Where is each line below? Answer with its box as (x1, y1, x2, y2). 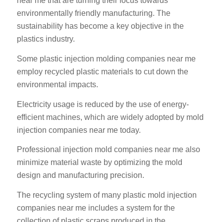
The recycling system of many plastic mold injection (16, 190, 197, 199)
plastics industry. (16, 35, 75, 44)
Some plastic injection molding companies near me (16, 55, 196, 63)
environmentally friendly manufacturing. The (16, 9, 170, 18)
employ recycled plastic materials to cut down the (16, 67, 188, 76)
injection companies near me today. (16, 125, 141, 134)
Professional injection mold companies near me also (16, 145, 200, 154)
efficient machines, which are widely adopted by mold (16, 112, 204, 121)
